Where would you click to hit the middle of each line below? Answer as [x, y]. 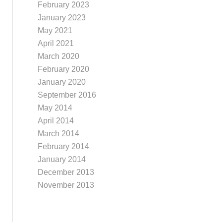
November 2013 [66, 185]
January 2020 [61, 82]
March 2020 [58, 56]
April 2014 [55, 121]
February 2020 [63, 69]
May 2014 [55, 108]
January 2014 [61, 159]
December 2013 [66, 172]
